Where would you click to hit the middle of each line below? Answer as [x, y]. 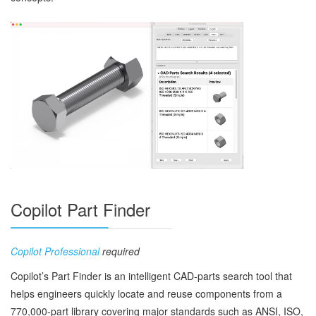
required [120, 251]
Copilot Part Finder [80, 209]
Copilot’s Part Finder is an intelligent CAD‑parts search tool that [151, 275]
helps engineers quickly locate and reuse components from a [146, 293]
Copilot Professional [55, 251]
